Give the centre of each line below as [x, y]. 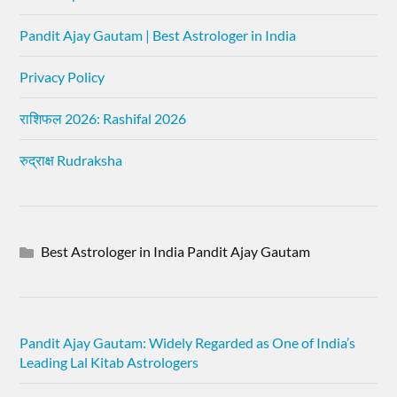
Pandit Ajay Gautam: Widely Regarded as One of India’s [188, 342]
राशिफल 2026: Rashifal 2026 [103, 118]
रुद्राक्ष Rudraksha [71, 160]
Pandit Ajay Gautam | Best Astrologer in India [158, 35]
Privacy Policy [62, 76]
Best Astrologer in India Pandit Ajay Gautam [176, 251]
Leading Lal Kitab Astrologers [109, 362]
